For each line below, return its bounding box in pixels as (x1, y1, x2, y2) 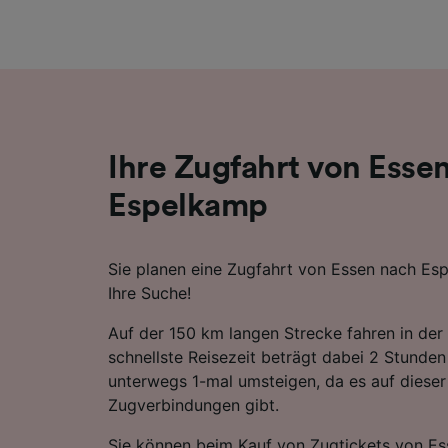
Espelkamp (108, 189, 268, 222)
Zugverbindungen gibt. (108, 394, 279, 415)
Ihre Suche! (108, 282, 191, 303)
